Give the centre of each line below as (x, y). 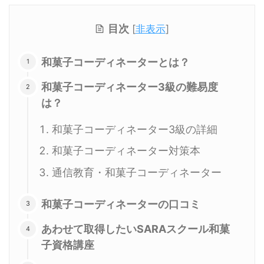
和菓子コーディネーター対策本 (126, 151)
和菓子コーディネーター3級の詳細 (135, 129)
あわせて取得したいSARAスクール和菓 (136, 229)
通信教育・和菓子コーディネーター (137, 172)
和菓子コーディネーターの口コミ (121, 204)
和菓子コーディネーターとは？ (115, 62)
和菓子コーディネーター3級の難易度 (130, 87)
